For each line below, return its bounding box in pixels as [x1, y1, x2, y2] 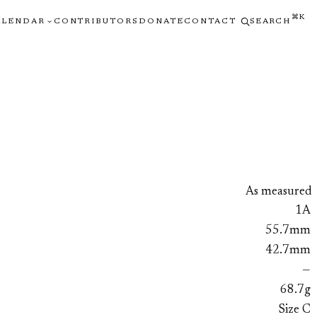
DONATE [139, 17, 185, 25]
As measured [246, 185, 311, 198]
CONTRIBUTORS [53, 17, 139, 25]
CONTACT [184, 17, 237, 25]
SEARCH [250, 17, 290, 25]
